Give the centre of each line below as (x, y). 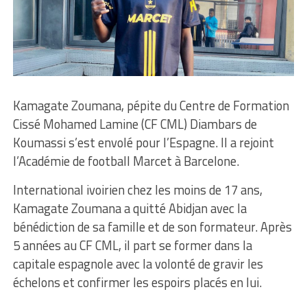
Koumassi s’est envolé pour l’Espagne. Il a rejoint (143, 143)
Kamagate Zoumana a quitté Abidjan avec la (130, 209)
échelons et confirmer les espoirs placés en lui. (137, 283)
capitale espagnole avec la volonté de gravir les (138, 264)
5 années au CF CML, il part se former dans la (132, 246)
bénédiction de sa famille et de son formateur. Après (152, 227)
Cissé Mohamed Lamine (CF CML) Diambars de (135, 124)
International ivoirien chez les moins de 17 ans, (137, 190)
